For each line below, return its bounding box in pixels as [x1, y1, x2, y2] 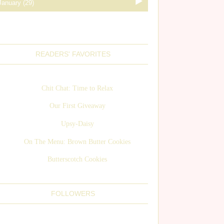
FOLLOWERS [51, 189, 95, 197]
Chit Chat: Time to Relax [41, 84, 113, 92]
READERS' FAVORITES [35, 50, 110, 58]
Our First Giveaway [49, 102, 105, 110]
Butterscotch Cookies [47, 155, 107, 163]
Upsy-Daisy [60, 119, 94, 127]
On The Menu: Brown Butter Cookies [24, 137, 131, 145]
